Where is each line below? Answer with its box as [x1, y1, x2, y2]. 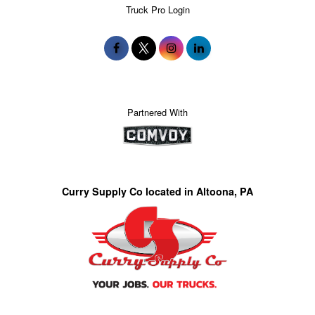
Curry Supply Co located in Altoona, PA [62, 184, 253, 199]
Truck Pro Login [125, 2, 190, 16]
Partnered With [127, 105, 188, 119]
